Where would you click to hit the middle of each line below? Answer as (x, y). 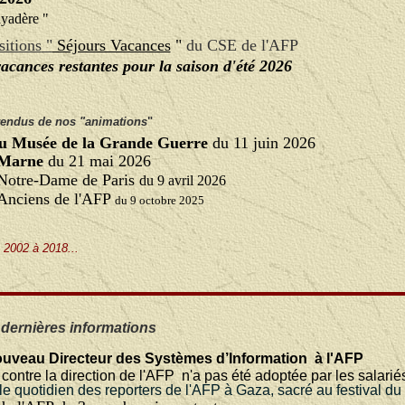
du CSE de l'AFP (240, 46)
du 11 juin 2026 (264, 142)
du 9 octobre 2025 (159, 200)
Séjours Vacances (111, 46)
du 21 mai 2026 (99, 160)
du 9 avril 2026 (182, 180)
